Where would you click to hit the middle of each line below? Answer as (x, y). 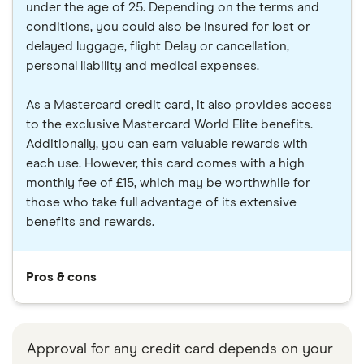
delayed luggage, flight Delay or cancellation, (158, 46)
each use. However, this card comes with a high (165, 163)
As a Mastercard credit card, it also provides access (179, 104)
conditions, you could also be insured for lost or (168, 26)
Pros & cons (61, 277)
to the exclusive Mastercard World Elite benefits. (169, 124)
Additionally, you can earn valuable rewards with (167, 143)
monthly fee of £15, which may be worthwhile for (168, 182)
